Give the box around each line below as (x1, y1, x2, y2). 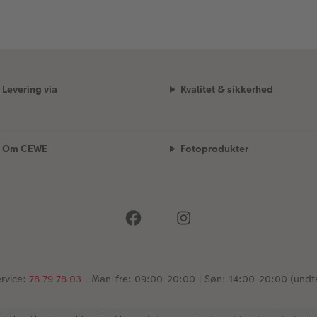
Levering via (1, 81, 57, 96)
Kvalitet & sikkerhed (180, 81, 273, 96)
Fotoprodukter (180, 141, 248, 156)
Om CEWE (1, 141, 47, 156)
